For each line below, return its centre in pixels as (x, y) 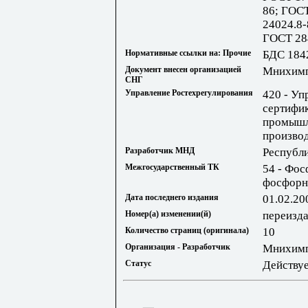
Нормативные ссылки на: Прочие (188, 53)
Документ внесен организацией (183, 70)
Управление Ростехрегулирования (189, 93)
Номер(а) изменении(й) (168, 214)
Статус (138, 264)
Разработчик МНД (160, 151)
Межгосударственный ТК (172, 167)
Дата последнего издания (172, 198)
